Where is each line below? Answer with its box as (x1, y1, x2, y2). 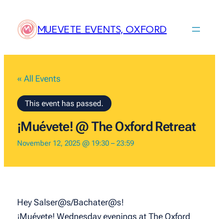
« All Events (17, 73, 61, 84)
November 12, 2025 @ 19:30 (17, 139, 109, 148)
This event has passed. (24, 99, 104, 109)
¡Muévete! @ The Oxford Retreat (17, 119, 196, 135)
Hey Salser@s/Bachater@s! (17, 197, 124, 208)
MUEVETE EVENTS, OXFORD (37, 23, 167, 36)
